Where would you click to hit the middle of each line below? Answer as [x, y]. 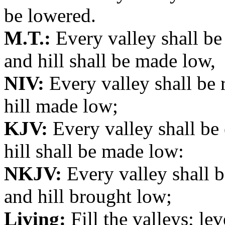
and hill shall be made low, [110, 60]
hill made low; [61, 105]
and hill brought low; [88, 196]
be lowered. [50, 15]
